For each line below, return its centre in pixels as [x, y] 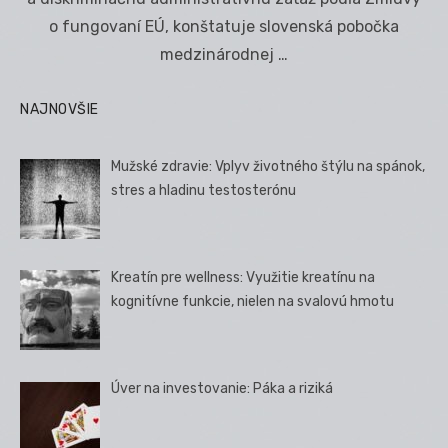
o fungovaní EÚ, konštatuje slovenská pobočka [224, 26]
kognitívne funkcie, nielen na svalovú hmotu [253, 302]
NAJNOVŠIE [59, 109]
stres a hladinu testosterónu [204, 190]
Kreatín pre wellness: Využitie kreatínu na [243, 278]
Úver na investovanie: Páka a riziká [222, 389]
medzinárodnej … [224, 54]
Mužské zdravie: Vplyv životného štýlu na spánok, [268, 166]
